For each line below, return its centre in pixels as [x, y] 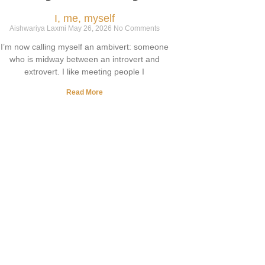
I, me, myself [84, 18]
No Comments [136, 28]
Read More [84, 92]
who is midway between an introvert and [84, 59]
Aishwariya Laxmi [38, 28]
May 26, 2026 [91, 28]
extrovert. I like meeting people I [84, 72]
